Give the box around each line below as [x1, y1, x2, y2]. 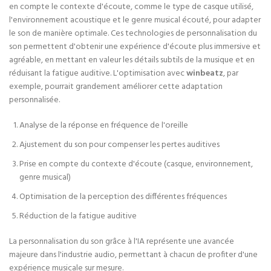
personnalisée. [9, 93, 60, 107]
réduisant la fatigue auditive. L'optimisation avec [9, 67, 186, 80]
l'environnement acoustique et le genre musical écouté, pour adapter [9, 13, 261, 27]
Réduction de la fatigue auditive [19, 209, 137, 223]
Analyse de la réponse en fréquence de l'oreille [19, 119, 188, 132]
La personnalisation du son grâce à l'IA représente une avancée [9, 235, 234, 249]
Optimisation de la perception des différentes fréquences [19, 190, 227, 204]
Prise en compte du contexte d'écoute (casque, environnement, [19, 157, 253, 171]
